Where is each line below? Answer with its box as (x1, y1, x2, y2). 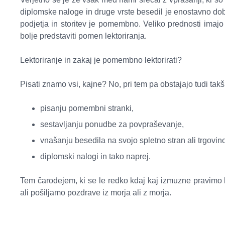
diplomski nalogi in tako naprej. (40, 152, 151, 161)
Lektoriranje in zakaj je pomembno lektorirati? (20, 56, 182, 65)
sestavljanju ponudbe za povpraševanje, (40, 120, 184, 129)
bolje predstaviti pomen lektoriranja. (20, 32, 147, 41)
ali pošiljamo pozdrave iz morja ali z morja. (20, 188, 171, 197)
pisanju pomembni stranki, (40, 104, 134, 113)
